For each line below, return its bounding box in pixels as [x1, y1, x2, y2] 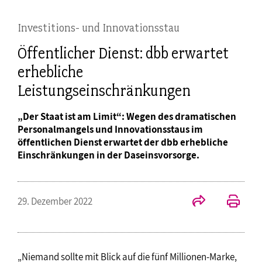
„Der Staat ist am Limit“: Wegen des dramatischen [18, 110, 236, 123]
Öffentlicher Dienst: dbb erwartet [18, 44, 229, 63]
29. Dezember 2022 [18, 195, 92, 208]
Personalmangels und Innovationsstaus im [18, 123, 203, 136]
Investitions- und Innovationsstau [18, 20, 180, 35]
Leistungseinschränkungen [18, 81, 191, 101]
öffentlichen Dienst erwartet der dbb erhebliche [18, 136, 228, 149]
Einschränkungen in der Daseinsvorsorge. [18, 149, 199, 162]
